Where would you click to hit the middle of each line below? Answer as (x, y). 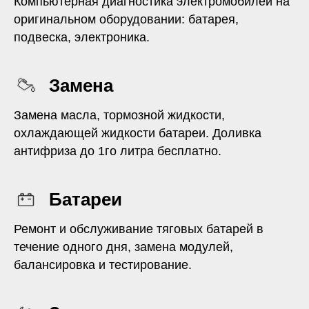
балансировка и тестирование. (103, 265)
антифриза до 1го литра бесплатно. (118, 151)
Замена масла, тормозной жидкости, (119, 115)
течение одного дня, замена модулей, (123, 247)
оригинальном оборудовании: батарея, (126, 19)
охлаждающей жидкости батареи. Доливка (138, 133)
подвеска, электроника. (82, 37)
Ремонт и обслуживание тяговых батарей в (139, 229)
